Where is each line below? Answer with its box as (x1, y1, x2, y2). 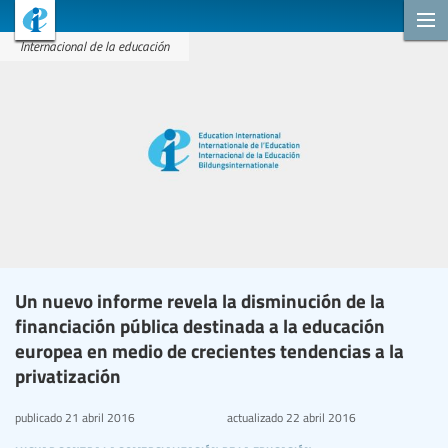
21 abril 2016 (62, 408, 135, 425)
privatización (15, 361, 121, 389)
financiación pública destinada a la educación (15, 311, 385, 339)
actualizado (226, 408, 283, 425)
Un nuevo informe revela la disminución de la (15, 286, 385, 314)
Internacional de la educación (20, 37, 169, 55)
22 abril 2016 (282, 408, 356, 425)
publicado (15, 408, 62, 425)
